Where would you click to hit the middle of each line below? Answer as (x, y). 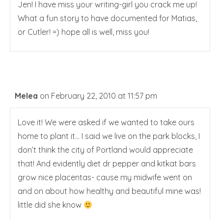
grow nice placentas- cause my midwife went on (105, 178)
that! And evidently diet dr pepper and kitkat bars (107, 164)
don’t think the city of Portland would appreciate (105, 150)
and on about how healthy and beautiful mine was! (109, 191)
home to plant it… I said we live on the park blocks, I (109, 136)
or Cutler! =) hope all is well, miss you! (83, 32)
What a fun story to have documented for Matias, (107, 18)
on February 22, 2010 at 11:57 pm (98, 96)
